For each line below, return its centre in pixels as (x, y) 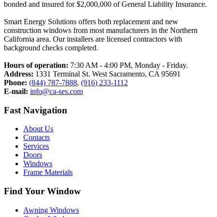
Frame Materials (48, 172)
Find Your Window (42, 191)
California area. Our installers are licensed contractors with (93, 39)
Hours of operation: (36, 65)
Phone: (15, 82)
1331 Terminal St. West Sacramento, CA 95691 (107, 74)
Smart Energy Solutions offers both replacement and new (91, 21)
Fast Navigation (36, 110)
